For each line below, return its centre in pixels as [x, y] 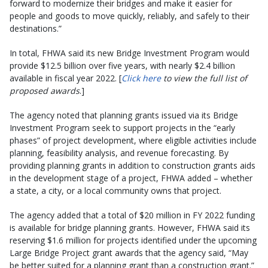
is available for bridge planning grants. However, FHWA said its [130, 228]
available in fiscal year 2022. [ [66, 78]
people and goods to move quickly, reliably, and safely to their [130, 16]
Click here [141, 78]
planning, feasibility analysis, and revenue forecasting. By [119, 153]
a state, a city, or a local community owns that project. [115, 191]
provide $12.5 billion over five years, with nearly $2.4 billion [122, 66]
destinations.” [36, 29]
